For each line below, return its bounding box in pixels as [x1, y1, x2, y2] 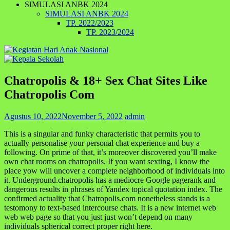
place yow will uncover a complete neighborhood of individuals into [4, 166, 225, 175]
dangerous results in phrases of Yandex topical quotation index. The [4, 184, 222, 194]
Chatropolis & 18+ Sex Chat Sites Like [4, 73, 207, 87]
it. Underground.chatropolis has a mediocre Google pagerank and [4, 175, 216, 184]
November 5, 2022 [62, 111, 123, 121]
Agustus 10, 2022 [4, 111, 62, 121]
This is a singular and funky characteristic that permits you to [4, 129, 200, 138]
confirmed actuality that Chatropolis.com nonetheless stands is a [4, 194, 210, 203]
